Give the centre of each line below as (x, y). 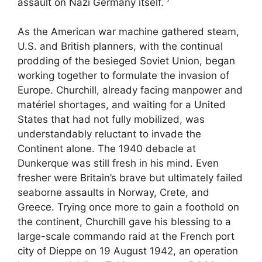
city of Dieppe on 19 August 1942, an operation (128, 251)
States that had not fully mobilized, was (111, 120)
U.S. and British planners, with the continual (120, 46)
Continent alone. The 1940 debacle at (107, 149)
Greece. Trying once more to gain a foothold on (128, 207)
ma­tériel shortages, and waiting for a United (122, 105)
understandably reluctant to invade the (109, 134)
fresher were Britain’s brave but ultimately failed (130, 178)
